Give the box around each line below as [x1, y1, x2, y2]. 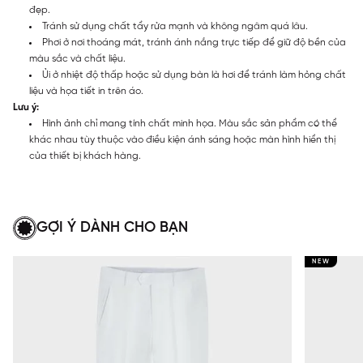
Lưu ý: [13, 101, 39, 113]
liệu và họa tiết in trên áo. [29, 85, 143, 96]
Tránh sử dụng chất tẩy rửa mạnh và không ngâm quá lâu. [42, 20, 308, 32]
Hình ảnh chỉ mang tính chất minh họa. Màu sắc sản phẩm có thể [42, 117, 337, 129]
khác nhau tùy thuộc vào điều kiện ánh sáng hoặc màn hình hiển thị [29, 134, 335, 145]
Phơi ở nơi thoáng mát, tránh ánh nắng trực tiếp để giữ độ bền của [42, 36, 346, 48]
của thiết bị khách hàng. [29, 150, 141, 161]
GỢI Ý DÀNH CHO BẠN [36, 220, 188, 236]
